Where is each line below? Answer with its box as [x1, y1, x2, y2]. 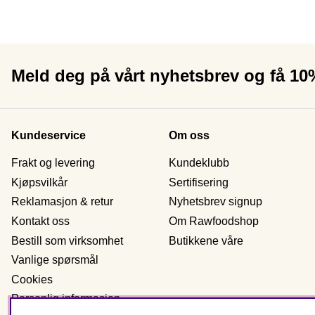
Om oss [169, 129, 210, 142]
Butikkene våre [169, 234, 243, 247]
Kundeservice [11, 129, 86, 142]
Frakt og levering [11, 157, 95, 169]
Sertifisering [169, 176, 229, 188]
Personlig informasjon [11, 292, 120, 305]
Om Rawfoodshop [169, 214, 259, 227]
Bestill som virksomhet [11, 234, 123, 247]
